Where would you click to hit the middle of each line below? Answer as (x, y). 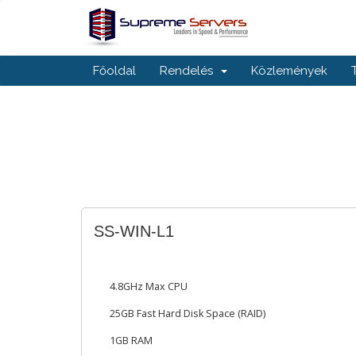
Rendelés (190, 71)
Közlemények (289, 71)
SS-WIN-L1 (134, 231)
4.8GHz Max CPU (149, 286)
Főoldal (114, 71)
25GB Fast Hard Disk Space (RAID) (188, 313)
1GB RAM (131, 341)
